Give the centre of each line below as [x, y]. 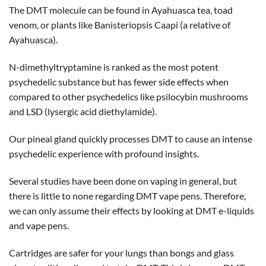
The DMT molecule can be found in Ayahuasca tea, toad [121, 10]
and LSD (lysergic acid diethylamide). [83, 112]
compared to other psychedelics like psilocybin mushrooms [129, 97]
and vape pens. [39, 225]
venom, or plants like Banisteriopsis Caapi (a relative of [120, 25]
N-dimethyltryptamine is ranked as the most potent [114, 67]
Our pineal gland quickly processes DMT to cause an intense [131, 139]
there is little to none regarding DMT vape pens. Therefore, [127, 195]
